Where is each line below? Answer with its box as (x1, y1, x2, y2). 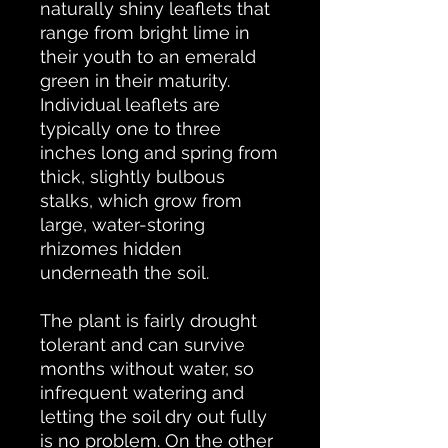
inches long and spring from (40, 142, 278, 164)
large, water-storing (40, 214, 205, 236)
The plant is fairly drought (40, 310, 257, 332)
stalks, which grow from (40, 190, 242, 212)
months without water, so (40, 358, 254, 380)
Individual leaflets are (40, 94, 220, 116)
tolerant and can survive (40, 334, 245, 356)
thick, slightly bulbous (40, 166, 225, 188)
